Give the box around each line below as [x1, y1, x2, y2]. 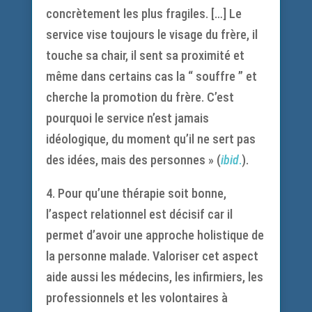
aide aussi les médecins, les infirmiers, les [45, 270, 263, 284]
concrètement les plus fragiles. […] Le [45, 6, 242, 21]
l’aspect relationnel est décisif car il [45, 207, 233, 221]
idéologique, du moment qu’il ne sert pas [45, 132, 256, 146]
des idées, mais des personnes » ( [45, 153, 221, 167]
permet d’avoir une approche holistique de [45, 228, 264, 242]
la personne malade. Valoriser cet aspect [45, 249, 258, 263]
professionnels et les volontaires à [45, 290, 228, 305]
